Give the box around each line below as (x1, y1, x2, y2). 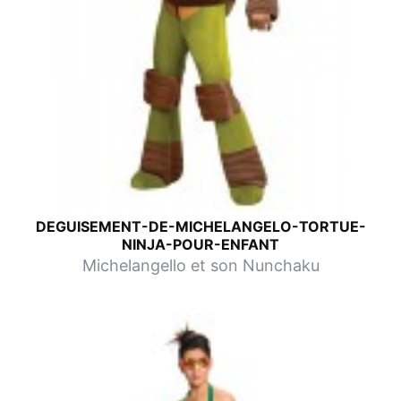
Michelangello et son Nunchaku (81, 255, 320, 275)
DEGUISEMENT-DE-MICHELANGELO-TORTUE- (35, 217, 366, 235)
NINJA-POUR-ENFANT (122, 235, 279, 253)
